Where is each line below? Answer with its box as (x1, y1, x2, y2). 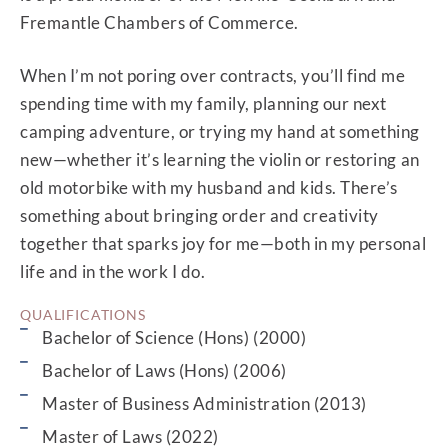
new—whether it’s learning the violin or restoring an (20, 149, 420, 171)
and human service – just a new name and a (94, 217, 426, 239)
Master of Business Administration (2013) (42, 393, 367, 415)
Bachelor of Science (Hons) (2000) (42, 327, 307, 349)
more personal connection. (157, 245, 363, 267)
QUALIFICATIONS (20, 306, 146, 324)
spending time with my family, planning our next (20, 93, 387, 115)
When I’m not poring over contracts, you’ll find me (20, 65, 406, 87)
